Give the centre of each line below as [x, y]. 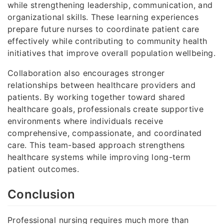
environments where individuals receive [85, 121]
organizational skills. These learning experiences [103, 17]
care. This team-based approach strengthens [96, 145]
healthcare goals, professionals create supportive [106, 109]
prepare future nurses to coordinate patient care [103, 29]
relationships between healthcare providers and [102, 85]
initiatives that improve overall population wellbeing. [111, 53]
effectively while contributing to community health [107, 41]
